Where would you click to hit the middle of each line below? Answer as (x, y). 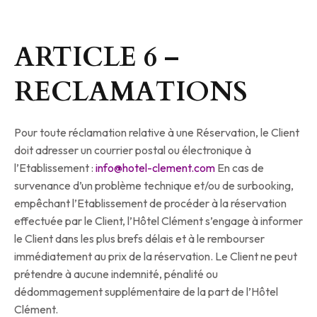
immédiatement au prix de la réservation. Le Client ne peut (156, 257)
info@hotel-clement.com (156, 168)
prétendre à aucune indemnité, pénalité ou (116, 274)
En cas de (241, 168)
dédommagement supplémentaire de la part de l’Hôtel (146, 292)
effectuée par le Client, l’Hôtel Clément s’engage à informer (158, 221)
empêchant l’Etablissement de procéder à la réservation (150, 203)
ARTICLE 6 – (97, 58)
